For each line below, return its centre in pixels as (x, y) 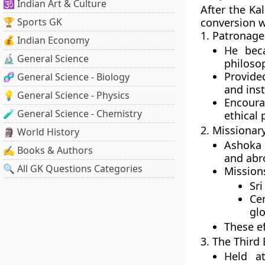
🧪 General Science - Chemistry (72, 114)
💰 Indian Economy (46, 40)
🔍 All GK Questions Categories (73, 169)
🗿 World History (41, 132)
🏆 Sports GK (33, 22)
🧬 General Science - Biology (66, 77)
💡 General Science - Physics (66, 95)
